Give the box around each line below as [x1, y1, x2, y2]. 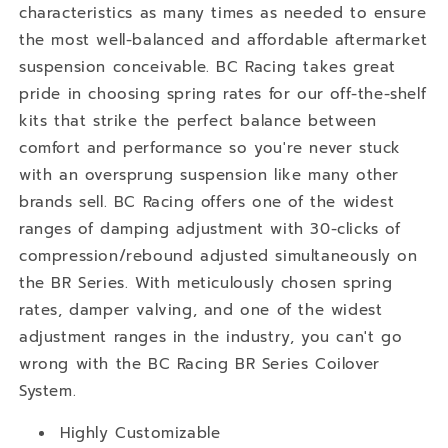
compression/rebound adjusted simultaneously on [19, 244, 418, 267]
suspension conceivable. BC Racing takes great [19, 55, 397, 78]
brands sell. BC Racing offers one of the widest [19, 190, 395, 213]
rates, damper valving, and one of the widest [19, 298, 383, 321]
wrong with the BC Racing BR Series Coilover [19, 352, 380, 375]
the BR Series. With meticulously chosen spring [19, 271, 393, 294]
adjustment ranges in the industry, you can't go [19, 325, 403, 348]
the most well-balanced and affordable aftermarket [19, 28, 428, 51]
